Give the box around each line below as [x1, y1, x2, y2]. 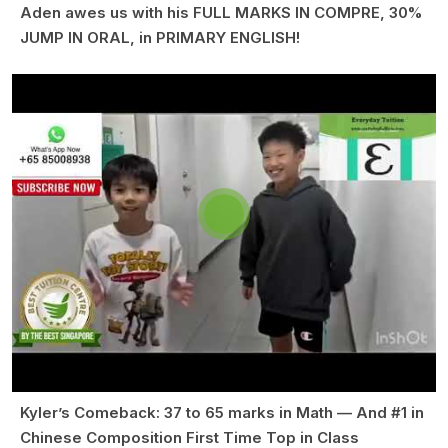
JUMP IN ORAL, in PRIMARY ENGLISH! [20, 28, 300, 48]
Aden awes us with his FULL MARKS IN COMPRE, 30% [20, 3, 422, 23]
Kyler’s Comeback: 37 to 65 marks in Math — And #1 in [20, 403, 424, 423]
